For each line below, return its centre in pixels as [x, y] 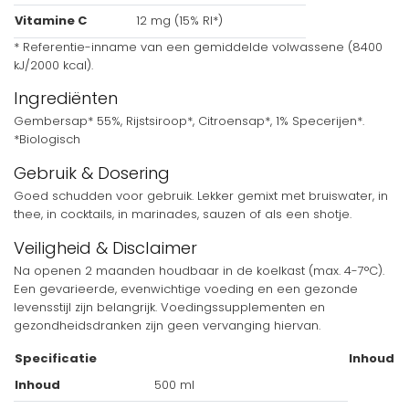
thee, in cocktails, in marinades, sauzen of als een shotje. [183, 214]
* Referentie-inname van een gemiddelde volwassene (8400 [198, 47]
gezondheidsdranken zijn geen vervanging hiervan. [167, 325]
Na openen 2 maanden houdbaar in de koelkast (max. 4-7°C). [199, 270]
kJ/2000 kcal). [53, 65]
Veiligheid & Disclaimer [105, 247]
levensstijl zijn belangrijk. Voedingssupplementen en [169, 307]
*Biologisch [47, 140]
